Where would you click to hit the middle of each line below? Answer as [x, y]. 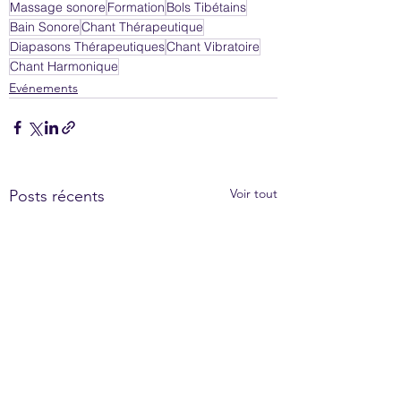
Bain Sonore [45, 26]
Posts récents [57, 196]
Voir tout [254, 193]
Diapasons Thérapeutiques [87, 46]
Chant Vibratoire [213, 46]
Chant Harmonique [64, 66]
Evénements [43, 87]
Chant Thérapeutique [142, 26]
